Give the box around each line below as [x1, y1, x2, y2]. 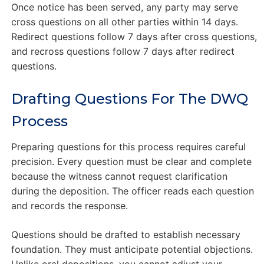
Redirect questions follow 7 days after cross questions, [11, 31, 257, 43]
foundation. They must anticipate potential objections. [11, 243, 253, 256]
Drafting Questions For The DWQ [11, 90, 248, 108]
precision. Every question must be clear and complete [11, 156, 252, 168]
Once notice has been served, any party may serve [11, 1, 238, 14]
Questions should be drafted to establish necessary [11, 229, 240, 241]
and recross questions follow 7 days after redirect [11, 45, 235, 58]
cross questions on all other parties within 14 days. [11, 16, 238, 28]
